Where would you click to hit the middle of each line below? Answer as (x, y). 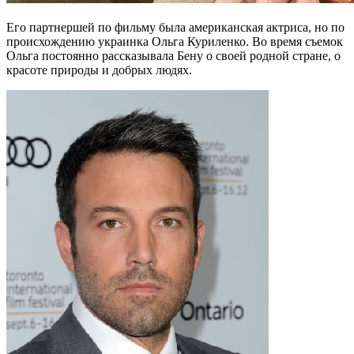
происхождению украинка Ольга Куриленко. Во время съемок (175, 41)
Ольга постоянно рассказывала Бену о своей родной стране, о (173, 55)
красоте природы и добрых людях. (99, 70)
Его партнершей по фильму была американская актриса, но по (175, 27)
